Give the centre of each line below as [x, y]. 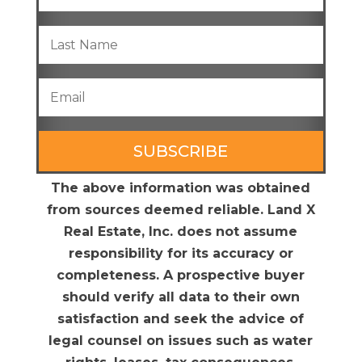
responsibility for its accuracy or [181, 254]
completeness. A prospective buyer [181, 276]
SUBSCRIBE [181, 151]
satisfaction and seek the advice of [181, 319]
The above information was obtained [181, 188]
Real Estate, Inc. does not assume [181, 232]
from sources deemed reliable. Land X [181, 210]
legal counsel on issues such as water [181, 341]
